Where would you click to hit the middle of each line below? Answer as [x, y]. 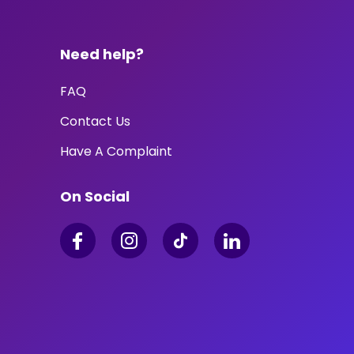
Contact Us [95, 121]
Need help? [102, 54]
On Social [94, 196]
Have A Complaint [116, 151]
